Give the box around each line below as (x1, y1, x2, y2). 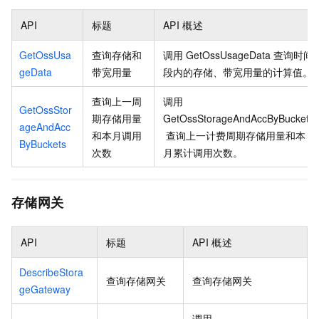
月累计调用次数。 (163, 145, 243, 159)
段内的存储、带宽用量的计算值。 (163, 64, 313, 79)
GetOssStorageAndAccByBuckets (163, 110, 314, 125)
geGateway (19, 281, 70, 296)
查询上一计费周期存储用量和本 (166, 127, 306, 142)
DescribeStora (19, 264, 83, 279)
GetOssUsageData (186, 47, 271, 62)
